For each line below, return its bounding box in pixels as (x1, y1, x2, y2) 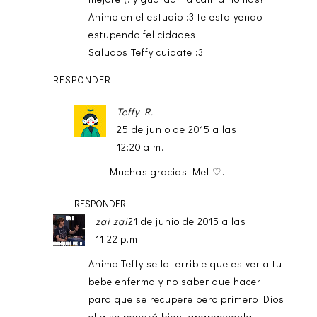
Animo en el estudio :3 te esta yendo (88, 10, 263, 24)
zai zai (95, 214, 128, 229)
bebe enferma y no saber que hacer (88, 275, 261, 289)
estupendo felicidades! (88, 28, 199, 42)
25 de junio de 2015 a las (116, 122, 237, 137)
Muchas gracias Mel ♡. (109, 165, 225, 179)
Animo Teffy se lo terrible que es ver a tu (88, 257, 282, 271)
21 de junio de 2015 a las (127, 214, 246, 229)
